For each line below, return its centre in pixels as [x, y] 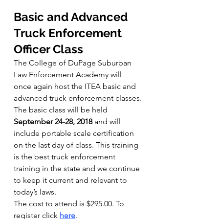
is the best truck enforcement [66, 157]
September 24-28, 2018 [53, 122]
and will [108, 122]
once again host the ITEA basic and [76, 87]
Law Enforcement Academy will [69, 75]
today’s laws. [35, 192]
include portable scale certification [75, 133]
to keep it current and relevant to [71, 180]
